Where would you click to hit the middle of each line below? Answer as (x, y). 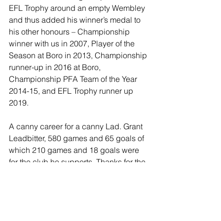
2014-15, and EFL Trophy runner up (72, 91)
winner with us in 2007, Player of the (73, 43)
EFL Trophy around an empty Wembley (78, 8)
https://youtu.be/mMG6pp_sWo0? (62, 208)
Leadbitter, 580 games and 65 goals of (77, 138)
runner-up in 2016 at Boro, (56, 67)
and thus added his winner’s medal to (76, 19)
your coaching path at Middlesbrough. (76, 185)
